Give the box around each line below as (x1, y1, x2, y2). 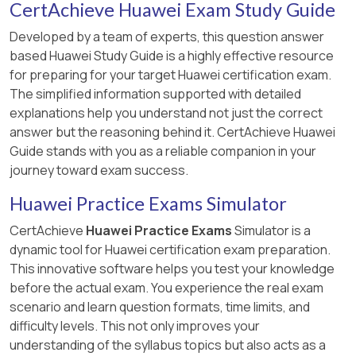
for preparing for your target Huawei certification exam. (10, 65, 331, 83)
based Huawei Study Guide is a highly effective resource (10, 46, 334, 64)
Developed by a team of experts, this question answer (10, 27, 324, 45)
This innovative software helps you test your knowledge (10, 259, 335, 277)
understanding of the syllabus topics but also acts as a (10, 335, 326, 354)
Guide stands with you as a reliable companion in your (10, 141, 316, 160)
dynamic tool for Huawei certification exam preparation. (10, 240, 331, 258)
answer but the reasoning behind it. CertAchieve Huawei (10, 122, 335, 141)
